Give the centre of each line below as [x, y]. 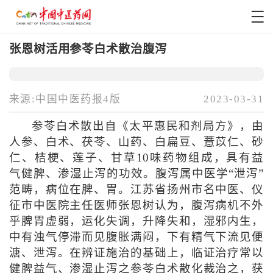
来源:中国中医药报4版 [65, 99]
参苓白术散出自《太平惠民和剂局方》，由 [148, 126]
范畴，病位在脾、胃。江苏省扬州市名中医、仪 [136, 190]
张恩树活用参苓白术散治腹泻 [88, 49]
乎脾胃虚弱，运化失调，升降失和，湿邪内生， [136, 222]
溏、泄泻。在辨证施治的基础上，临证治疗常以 [136, 253]
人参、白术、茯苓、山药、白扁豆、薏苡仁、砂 [136, 142]
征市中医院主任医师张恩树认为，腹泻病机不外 [136, 206]
